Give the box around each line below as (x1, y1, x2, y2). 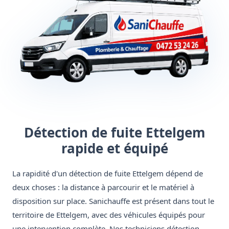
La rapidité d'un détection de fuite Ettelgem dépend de (12, 168, 203, 179)
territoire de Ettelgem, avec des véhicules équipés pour (12, 210, 205, 220)
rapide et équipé (61, 139, 168, 158)
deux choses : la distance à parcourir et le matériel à (12, 182, 194, 193)
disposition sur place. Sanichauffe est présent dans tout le (12, 196, 214, 207)
